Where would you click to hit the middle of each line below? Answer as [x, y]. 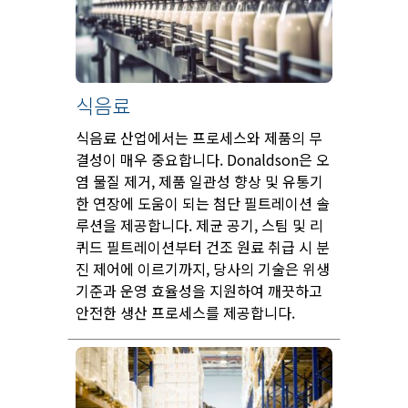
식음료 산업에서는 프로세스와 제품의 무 [199, 138]
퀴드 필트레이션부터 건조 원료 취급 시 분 [203, 247]
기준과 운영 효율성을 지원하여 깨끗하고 [199, 291]
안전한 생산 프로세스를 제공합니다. [185, 313]
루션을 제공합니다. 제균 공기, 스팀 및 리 [199, 225]
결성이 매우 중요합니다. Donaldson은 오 [203, 160]
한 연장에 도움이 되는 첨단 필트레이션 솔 [203, 204]
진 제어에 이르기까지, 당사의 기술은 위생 [203, 269]
